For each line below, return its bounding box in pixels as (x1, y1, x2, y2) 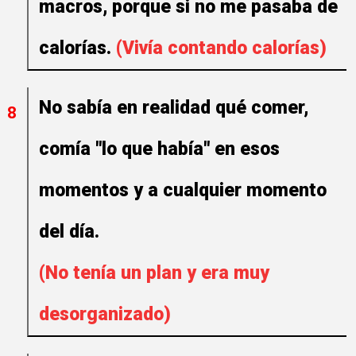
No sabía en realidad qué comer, (39, 97, 308, 118)
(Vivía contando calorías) (116, 37, 327, 59)
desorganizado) (39, 304, 171, 325)
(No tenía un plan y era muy (39, 262, 269, 284)
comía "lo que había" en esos (39, 138, 280, 160)
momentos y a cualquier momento (39, 180, 327, 201)
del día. (39, 221, 104, 242)
